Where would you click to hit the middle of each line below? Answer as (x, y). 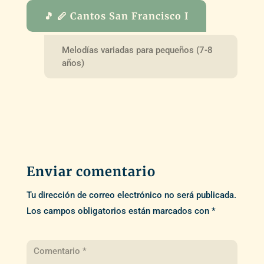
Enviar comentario (91, 171)
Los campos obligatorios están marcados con (119, 211)
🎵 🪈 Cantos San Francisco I (116, 16)
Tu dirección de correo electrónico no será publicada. (131, 195)
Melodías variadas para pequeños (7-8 (137, 50)
